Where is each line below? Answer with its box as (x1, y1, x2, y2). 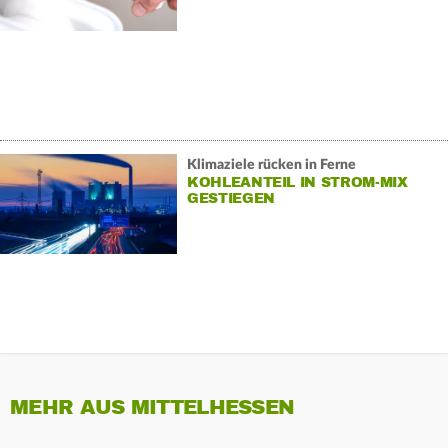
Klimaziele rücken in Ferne (186, 157, 356, 172)
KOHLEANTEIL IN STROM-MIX (186, 173, 408, 191)
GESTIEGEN (186, 189, 275, 207)
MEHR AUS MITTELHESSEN (10, 395, 295, 421)
